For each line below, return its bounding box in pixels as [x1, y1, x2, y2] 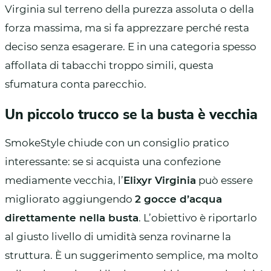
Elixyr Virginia [123, 174, 196, 186]
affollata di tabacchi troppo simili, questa [5, 59, 214, 71]
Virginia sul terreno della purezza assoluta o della [5, 2, 254, 15]
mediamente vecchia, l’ [5, 174, 123, 186]
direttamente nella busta [5, 211, 139, 224]
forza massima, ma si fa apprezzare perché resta [5, 21, 249, 34]
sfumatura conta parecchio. [5, 77, 146, 90]
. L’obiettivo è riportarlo [139, 211, 257, 224]
